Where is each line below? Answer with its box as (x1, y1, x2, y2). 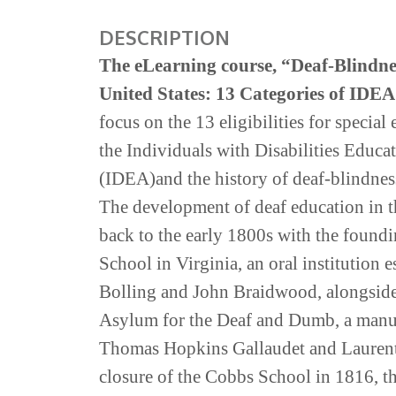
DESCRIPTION (99, 25, 230, 49)
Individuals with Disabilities (126, 140, 344, 161)
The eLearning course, (99, 55, 281, 76)
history (215, 168, 272, 189)
